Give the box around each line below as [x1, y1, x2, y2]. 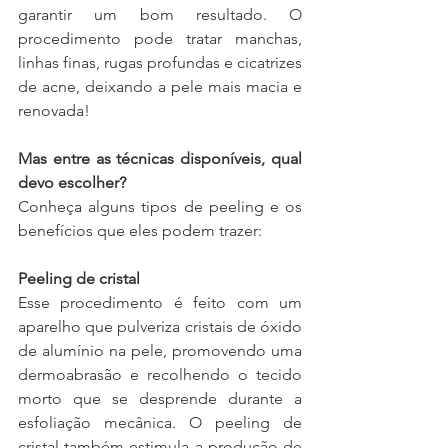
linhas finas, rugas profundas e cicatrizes [18, 53, 302, 73]
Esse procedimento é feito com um [18, 293, 302, 313]
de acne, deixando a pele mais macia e [18, 77, 302, 97]
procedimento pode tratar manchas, [18, 29, 302, 49]
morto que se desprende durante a [18, 389, 302, 409]
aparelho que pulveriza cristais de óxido [18, 317, 302, 337]
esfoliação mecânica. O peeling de [18, 413, 302, 433]
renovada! [18, 101, 90, 121]
